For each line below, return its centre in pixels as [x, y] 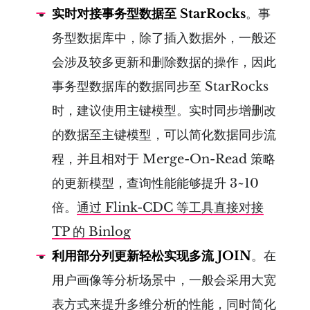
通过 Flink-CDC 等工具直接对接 [170, 207]
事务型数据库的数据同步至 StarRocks [160, 86]
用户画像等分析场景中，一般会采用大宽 [164, 280]
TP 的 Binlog [91, 231]
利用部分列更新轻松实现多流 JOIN [152, 256]
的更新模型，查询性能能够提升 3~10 [155, 183]
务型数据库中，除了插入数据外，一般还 [164, 38]
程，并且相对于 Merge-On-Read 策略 [164, 159]
